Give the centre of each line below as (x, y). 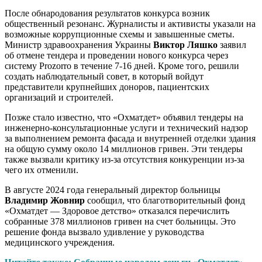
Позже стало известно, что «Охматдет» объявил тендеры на (124, 118)
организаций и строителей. (59, 98)
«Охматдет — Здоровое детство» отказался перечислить (117, 211)
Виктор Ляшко (185, 45)
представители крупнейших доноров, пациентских (107, 87)
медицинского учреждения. (60, 243)
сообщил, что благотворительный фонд (165, 201)
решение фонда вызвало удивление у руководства (104, 232)
